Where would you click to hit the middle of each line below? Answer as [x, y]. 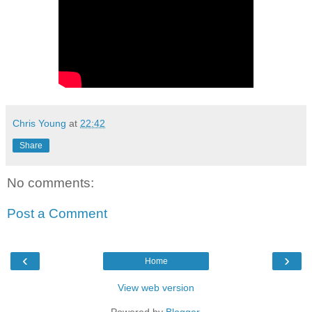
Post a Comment [57, 213]
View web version [156, 288]
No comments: [50, 183]
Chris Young [39, 124]
